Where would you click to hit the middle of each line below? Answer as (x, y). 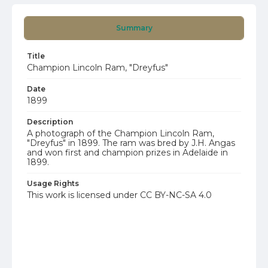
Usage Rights (53, 183)
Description (50, 122)
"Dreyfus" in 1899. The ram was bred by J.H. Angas (131, 143)
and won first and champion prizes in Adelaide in (127, 153)
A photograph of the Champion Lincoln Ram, (121, 133)
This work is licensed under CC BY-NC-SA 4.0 (119, 195)
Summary (134, 28)
